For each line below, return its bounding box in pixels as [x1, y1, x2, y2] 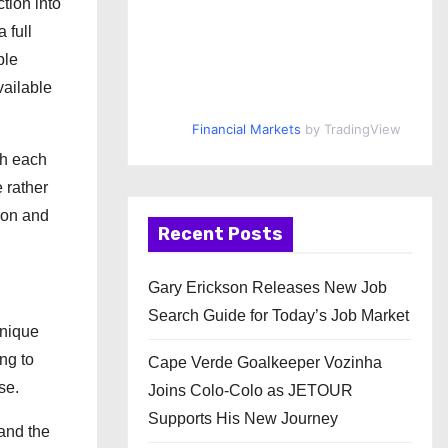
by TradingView [300, 121, 401, 137]
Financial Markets [191, 121, 301, 137]
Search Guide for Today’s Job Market [148, 307, 409, 324]
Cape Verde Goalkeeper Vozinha [148, 354, 382, 371]
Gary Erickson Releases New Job [148, 279, 387, 296]
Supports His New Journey [148, 410, 338, 427]
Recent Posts [158, 223, 283, 245]
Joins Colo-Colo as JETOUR [148, 382, 353, 399]
